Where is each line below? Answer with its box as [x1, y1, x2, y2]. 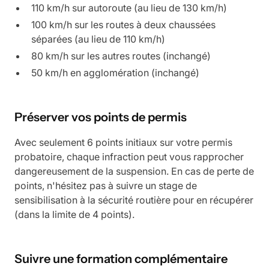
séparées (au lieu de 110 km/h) [31, 32, 165, 45]
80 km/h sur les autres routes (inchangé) [31, 49, 211, 62]
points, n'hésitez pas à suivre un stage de [14, 179, 197, 192]
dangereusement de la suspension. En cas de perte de [14, 165, 254, 177]
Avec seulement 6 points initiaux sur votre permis [14, 136, 232, 148]
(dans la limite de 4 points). [14, 208, 134, 220]
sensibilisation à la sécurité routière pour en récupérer [14, 193, 253, 206]
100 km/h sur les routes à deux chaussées [31, 18, 216, 31]
